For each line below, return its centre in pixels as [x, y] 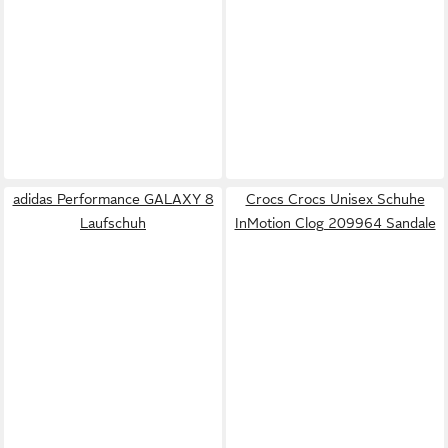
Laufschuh [113, 223]
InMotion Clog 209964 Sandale [335, 223]
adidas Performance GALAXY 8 [113, 199]
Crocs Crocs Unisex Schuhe [335, 199]
